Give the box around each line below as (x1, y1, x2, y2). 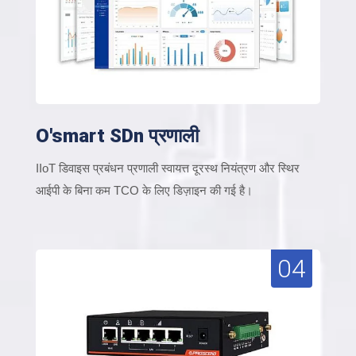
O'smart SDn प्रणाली (36, 124, 199, 147)
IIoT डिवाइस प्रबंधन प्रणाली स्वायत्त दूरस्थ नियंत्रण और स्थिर (36, 161, 300, 175)
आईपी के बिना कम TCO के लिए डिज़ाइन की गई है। (36, 183, 253, 197)
